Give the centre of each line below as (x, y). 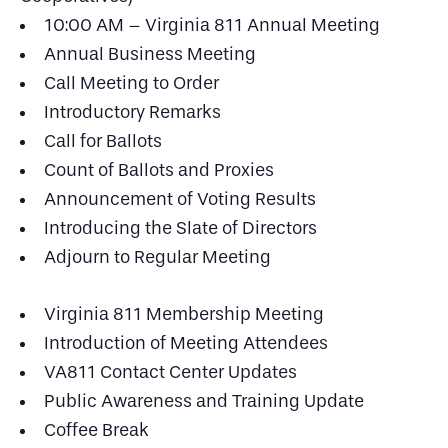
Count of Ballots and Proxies (159, 170)
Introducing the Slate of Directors (180, 228)
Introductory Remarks (132, 112)
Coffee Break (96, 430)
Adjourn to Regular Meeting (157, 257)
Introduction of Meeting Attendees (186, 343)
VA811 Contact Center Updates (170, 372)
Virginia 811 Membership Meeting (184, 314)
